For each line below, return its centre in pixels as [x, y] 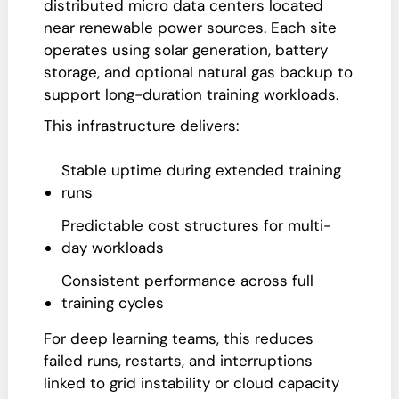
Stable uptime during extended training [201, 170]
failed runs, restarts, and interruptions [178, 361]
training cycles [113, 303]
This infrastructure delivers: [141, 126]
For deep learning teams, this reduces [179, 338]
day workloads [113, 248]
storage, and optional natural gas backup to [198, 72]
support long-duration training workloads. [191, 94]
